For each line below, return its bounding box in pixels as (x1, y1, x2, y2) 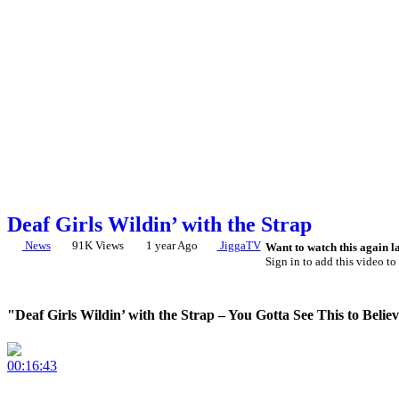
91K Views (72, 239, 125, 253)
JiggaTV (216, 239, 261, 253)
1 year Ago (142, 239, 198, 253)
